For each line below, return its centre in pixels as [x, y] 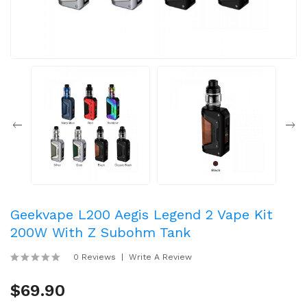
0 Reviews [95, 257]
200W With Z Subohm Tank [100, 232]
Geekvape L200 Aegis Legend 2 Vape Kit [142, 214]
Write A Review [160, 257]
